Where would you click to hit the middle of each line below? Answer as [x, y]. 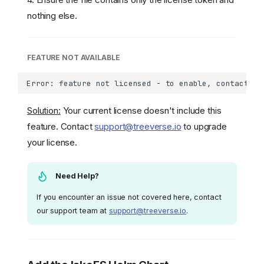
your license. [52, 143]
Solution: [44, 111]
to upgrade [204, 127]
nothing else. [52, 15]
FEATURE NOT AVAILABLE [74, 57]
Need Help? [77, 176]
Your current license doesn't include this [141, 111]
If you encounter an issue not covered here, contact [129, 197]
